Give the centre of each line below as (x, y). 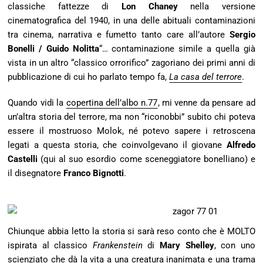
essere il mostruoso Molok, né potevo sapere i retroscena (131, 131)
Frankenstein (117, 245)
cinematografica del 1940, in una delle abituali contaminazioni (131, 20)
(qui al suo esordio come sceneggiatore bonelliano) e (146, 159)
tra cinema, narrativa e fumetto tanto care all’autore (119, 34)
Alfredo (241, 145)
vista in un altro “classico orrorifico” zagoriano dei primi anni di (131, 63)
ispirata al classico (50, 245)
